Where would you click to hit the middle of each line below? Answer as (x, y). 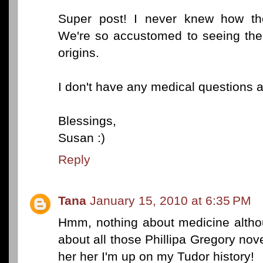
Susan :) (82, 138)
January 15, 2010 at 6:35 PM (171, 200)
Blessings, (87, 121)
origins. (79, 53)
